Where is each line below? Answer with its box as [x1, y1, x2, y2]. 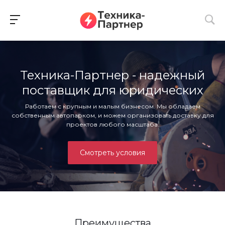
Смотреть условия [80, 148, 145, 158]
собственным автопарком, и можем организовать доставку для [11, 111, 214, 120]
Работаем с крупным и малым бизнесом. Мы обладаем [25, 102, 200, 110]
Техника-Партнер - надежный [20, 68, 205, 83]
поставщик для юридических [22, 83, 203, 98]
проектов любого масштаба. [66, 121, 159, 129]
